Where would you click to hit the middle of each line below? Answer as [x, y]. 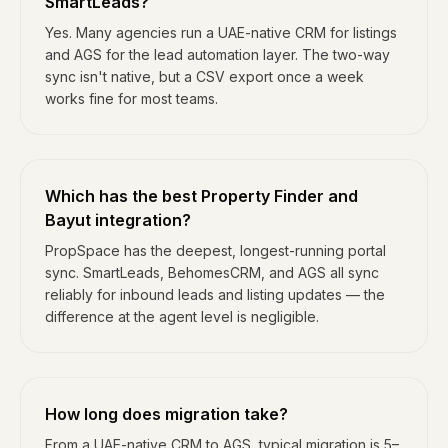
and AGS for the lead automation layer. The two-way [217, 54]
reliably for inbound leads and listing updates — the [215, 294]
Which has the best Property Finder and [201, 196]
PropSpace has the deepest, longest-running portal [215, 250]
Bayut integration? [118, 220]
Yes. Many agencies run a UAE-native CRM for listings [221, 32]
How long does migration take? [166, 414]
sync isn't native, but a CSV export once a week [204, 76]
